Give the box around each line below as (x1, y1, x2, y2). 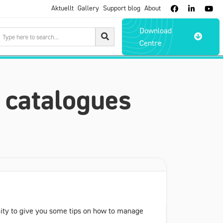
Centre (139, 37, 162, 48)
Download (139, 25, 172, 35)
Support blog (103, 3, 140, 12)
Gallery (78, 3, 99, 12)
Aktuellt (51, 3, 74, 12)
